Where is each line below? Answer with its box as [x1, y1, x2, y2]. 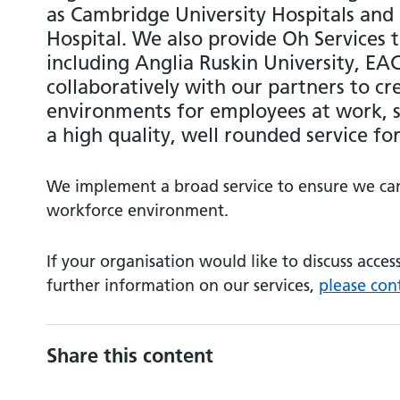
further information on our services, [46, 274, 319, 296]
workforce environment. [46, 199, 229, 221]
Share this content [46, 343, 213, 369]
